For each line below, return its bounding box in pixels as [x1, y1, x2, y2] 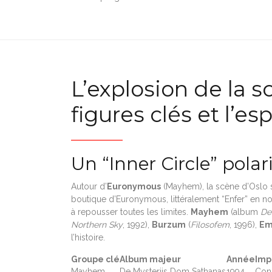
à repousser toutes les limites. [71, 206, 191, 217]
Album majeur [120, 254, 181, 264]
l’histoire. [71, 232, 105, 242]
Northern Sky [71, 219, 123, 229]
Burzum [152, 219, 186, 229]
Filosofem [191, 219, 229, 229]
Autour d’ [71, 181, 107, 191]
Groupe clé [71, 254, 120, 264]
